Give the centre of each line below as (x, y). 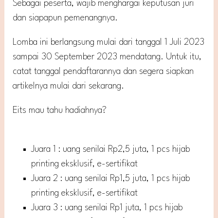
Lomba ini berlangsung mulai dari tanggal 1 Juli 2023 (109, 42)
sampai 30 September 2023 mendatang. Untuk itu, (107, 57)
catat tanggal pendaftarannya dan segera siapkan (103, 71)
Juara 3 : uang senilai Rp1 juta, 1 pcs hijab (107, 208)
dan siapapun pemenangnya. (65, 18)
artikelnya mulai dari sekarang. (69, 86)
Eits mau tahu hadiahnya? (60, 110)
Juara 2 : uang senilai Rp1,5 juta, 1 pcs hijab (111, 178)
